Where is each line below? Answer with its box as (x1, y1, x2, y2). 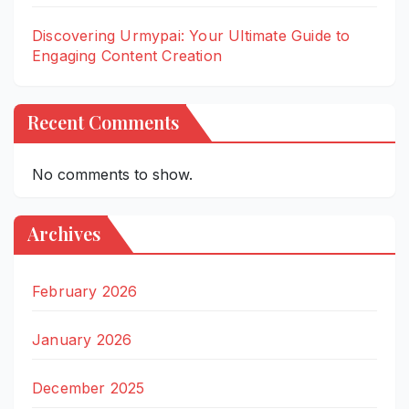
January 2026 (32, 330, 132, 350)
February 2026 (32, 282, 138, 301)
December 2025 (32, 379, 145, 398)
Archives (27, 221, 100, 246)
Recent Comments (27, 110, 179, 135)
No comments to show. (32, 165, 193, 184)
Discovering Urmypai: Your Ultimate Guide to (32, 26, 351, 45)
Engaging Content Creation (32, 46, 222, 65)
